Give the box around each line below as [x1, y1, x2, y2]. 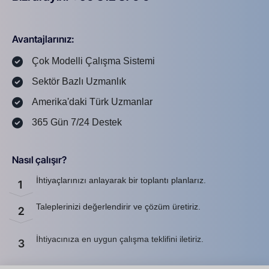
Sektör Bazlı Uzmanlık [31, 76, 126, 86]
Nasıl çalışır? [12, 153, 67, 166]
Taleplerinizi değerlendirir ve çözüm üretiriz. [36, 201, 201, 211]
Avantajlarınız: [12, 32, 74, 45]
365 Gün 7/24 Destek [31, 116, 122, 127]
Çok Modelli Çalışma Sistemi [31, 55, 155, 66]
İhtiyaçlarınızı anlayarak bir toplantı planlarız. [36, 175, 206, 185]
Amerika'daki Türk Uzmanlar [31, 96, 153, 107]
